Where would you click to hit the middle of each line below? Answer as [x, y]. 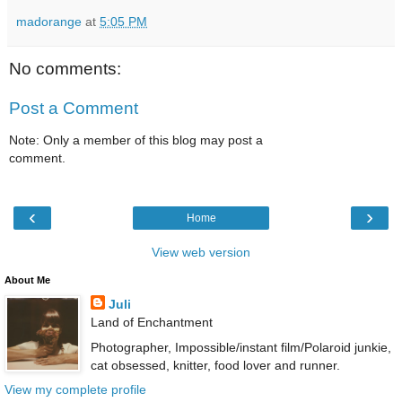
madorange [49, 22]
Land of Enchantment [151, 323]
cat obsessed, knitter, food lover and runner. [215, 365]
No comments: [65, 69]
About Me [27, 280]
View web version [201, 253]
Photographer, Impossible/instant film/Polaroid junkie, [240, 347]
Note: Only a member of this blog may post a [136, 140]
